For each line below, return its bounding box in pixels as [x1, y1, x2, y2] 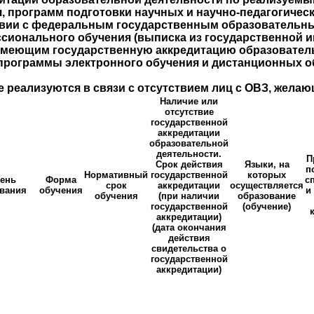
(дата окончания [151, 222, 226, 233]
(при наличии [158, 191, 219, 202]
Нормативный [84, 170, 148, 181]
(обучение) [243, 201, 291, 212]
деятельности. [156, 149, 221, 160]
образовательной [149, 138, 228, 149]
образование [238, 191, 296, 202]
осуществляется [230, 180, 303, 191]
